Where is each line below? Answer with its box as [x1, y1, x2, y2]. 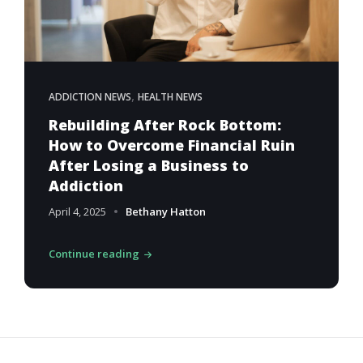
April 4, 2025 [49, 204, 106, 220]
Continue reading [49, 246, 139, 262]
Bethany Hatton [126, 204, 206, 220]
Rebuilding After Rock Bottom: [49, 115, 281, 135]
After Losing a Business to [49, 156, 249, 176]
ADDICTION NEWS [49, 90, 131, 105]
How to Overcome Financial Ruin [49, 135, 295, 156]
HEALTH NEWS [138, 90, 203, 105]
